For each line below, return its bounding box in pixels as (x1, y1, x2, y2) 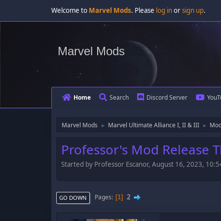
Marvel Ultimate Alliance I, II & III (108, 121, 199, 129)
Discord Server (147, 93, 187, 102)
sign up (182, 6, 204, 15)
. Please (131, 6, 156, 15)
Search (110, 93, 129, 102)
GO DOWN (59, 193, 87, 201)
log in (156, 6, 172, 15)
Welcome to (51, 6, 89, 15)
